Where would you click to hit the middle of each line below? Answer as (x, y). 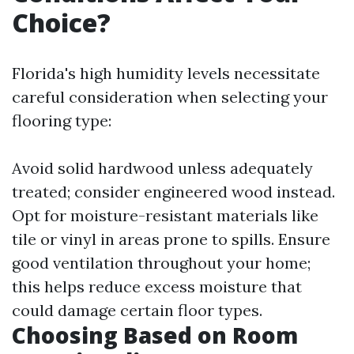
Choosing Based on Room (155, 335)
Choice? (61, 23)
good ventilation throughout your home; (161, 263)
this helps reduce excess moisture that (157, 286)
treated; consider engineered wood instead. (173, 192)
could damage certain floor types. (137, 310)
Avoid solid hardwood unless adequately (162, 168)
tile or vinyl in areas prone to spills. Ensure (171, 239)
